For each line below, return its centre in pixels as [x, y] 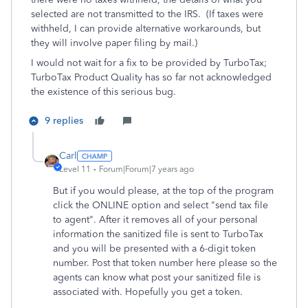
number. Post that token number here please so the [165, 263]
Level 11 [75, 169]
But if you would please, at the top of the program [163, 191]
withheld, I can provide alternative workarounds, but [146, 29]
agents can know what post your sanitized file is [157, 277]
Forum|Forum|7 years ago [146, 169]
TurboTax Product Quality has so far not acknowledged [151, 77]
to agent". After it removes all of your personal [155, 220]
